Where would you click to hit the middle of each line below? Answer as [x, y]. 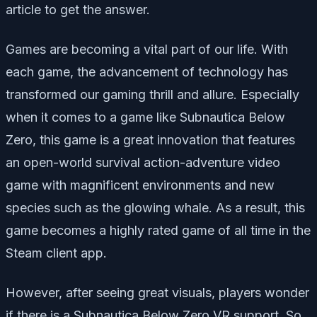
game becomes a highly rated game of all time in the [158, 230]
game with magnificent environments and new [140, 185]
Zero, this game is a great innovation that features [150, 139]
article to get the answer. [78, 9]
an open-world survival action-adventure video [143, 162]
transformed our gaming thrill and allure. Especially [152, 94]
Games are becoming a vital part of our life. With [147, 49]
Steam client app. [56, 253]
